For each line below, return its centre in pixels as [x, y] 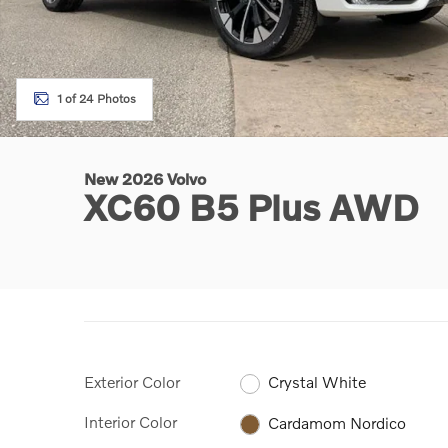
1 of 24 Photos [96, 98]
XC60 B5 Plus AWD [252, 207]
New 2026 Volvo [145, 178]
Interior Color [130, 422]
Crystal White [317, 382]
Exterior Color [132, 381]
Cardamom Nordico [337, 422]
